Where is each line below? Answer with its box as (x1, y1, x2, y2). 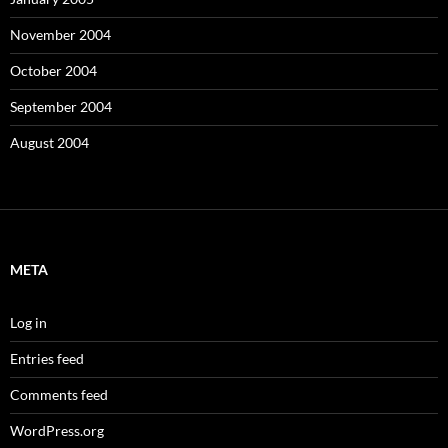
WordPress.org (10, 421, 104, 439)
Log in (10, 313, 47, 331)
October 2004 (10, 61, 97, 79)
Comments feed (10, 385, 108, 403)
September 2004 (10, 97, 112, 115)
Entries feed (10, 349, 84, 367)
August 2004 (10, 133, 89, 151)
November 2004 (10, 25, 111, 43)
